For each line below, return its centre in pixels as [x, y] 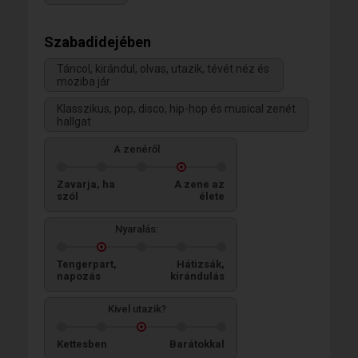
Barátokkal [197, 344]
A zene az [199, 184]
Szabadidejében [97, 42]
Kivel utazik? [137, 308]
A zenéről [137, 149]
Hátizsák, [201, 264]
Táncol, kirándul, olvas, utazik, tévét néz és [163, 69]
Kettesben [82, 344]
